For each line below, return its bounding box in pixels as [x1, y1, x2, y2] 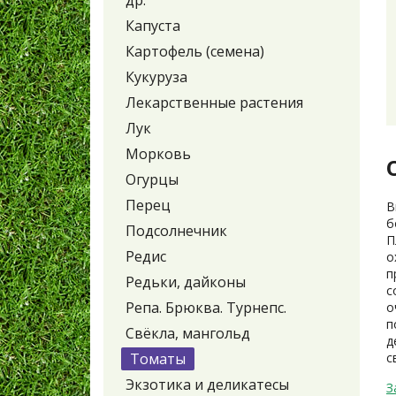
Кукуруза [126, 67, 187, 88]
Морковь [126, 144, 191, 164]
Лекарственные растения [126, 93, 303, 113]
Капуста [126, 16, 180, 36]
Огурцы [126, 170, 179, 190]
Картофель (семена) [126, 42, 264, 62]
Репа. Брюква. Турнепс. [126, 298, 286, 318]
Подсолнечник [126, 221, 227, 241]
